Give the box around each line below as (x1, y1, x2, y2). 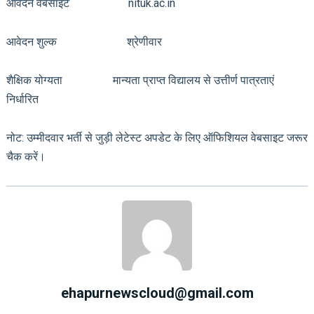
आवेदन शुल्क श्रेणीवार (6, 34, 210, 48)
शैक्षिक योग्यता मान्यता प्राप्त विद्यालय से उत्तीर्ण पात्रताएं (6, 73, 274, 87)
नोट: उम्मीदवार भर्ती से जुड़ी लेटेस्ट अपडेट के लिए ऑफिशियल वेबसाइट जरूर (6, 130, 308, 144)
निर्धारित (6, 92, 39, 106)
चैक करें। (6, 149, 46, 163)
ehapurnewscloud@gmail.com (60, 284, 254, 301)
